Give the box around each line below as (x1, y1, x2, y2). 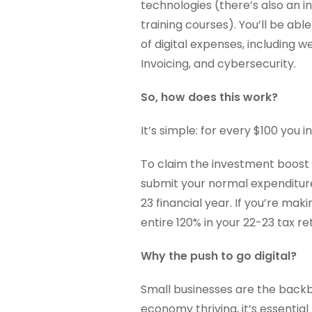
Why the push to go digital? (140, 248, 297, 265)
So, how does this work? (140, 89, 278, 106)
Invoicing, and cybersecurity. (140, 56, 296, 72)
